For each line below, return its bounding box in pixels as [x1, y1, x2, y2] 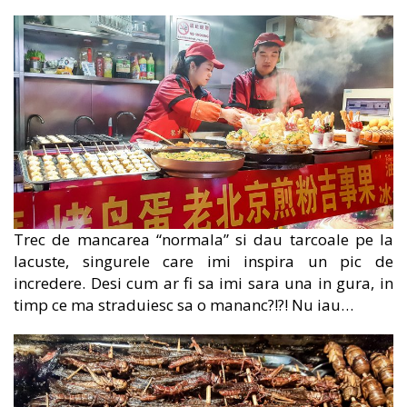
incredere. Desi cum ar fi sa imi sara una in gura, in [14, 273, 393, 294]
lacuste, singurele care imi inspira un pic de [14, 251, 393, 273]
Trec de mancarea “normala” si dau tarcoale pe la [14, 229, 393, 251]
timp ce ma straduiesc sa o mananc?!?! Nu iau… [14, 294, 353, 316]
